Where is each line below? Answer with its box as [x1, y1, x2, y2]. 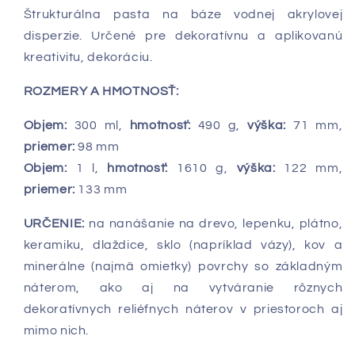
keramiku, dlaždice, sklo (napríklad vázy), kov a [23, 238, 343, 251]
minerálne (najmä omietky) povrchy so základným [23, 259, 343, 273]
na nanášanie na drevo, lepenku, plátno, [84, 216, 343, 230]
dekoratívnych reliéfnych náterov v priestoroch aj [23, 302, 343, 315]
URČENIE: [23, 216, 85, 230]
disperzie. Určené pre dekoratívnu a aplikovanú [23, 29, 343, 43]
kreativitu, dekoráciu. [23, 51, 153, 64]
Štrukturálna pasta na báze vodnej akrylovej [23, 8, 343, 21]
